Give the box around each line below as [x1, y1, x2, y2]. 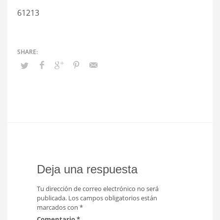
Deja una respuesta [37, 163, 137, 176]
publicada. [37, 193, 67, 202]
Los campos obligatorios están [68, 193, 157, 202]
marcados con [37, 203, 80, 212]
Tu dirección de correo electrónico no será [37, 184, 159, 193]
